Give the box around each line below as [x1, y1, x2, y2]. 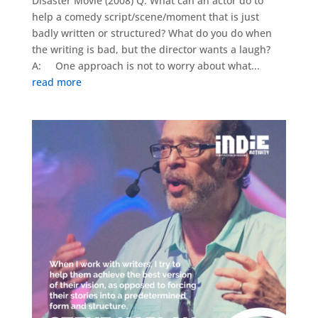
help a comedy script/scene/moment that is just [31, 10, 259, 23]
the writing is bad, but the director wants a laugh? [31, 43, 270, 56]
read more [31, 75, 82, 89]
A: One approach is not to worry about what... [31, 59, 260, 72]
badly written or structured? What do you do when [31, 26, 272, 40]
